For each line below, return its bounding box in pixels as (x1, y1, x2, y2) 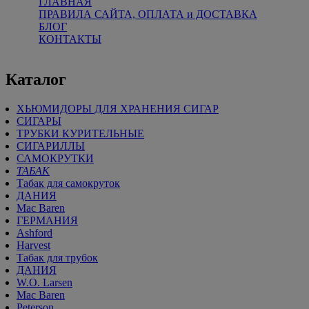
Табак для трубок (17, 251, 98, 263)
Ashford (17, 226, 52, 239)
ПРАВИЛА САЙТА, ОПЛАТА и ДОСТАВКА (39, 8, 257, 20)
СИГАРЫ (17, 114, 61, 127)
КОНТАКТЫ (39, 33, 101, 45)
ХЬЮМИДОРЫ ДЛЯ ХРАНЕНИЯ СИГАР (17, 102, 219, 114)
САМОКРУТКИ (17, 152, 94, 164)
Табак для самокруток (17, 177, 120, 189)
